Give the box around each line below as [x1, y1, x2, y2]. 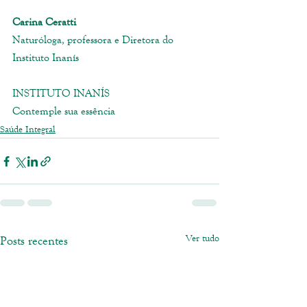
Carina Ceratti [12, 14, 76, 29]
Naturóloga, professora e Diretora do [12, 32, 176, 47]
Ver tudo [186, 232, 219, 245]
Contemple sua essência [12, 103, 115, 119]
